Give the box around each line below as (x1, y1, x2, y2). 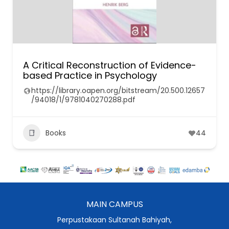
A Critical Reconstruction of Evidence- (23, 59, 196, 72)
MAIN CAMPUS (86, 198, 143, 210)
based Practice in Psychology (23, 69, 157, 82)
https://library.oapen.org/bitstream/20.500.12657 (31, 85, 205, 96)
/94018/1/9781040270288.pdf (31, 95, 135, 105)
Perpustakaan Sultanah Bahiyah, (57, 214, 172, 225)
